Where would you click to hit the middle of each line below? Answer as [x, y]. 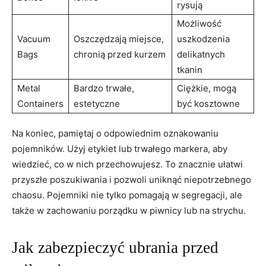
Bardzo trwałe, [104, 88]
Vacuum [34, 39]
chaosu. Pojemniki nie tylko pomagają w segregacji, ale [127, 195]
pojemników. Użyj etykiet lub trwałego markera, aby [120, 148]
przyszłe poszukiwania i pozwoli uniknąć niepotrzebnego [132, 179]
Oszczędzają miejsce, [119, 39]
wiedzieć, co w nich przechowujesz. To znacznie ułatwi [127, 164]
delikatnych [201, 54]
